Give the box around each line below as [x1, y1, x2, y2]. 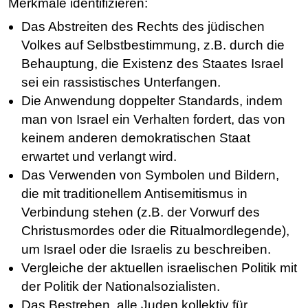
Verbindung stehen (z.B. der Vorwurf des [21, 205, 260, 220]
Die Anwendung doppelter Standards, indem [21, 93, 283, 109]
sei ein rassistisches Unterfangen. [21, 75, 221, 90]
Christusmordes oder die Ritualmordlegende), [21, 223, 289, 239]
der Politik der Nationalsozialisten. [21, 279, 220, 294]
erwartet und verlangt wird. [21, 149, 177, 164]
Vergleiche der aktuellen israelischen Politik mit [21, 261, 297, 276]
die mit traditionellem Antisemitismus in [21, 186, 247, 201]
